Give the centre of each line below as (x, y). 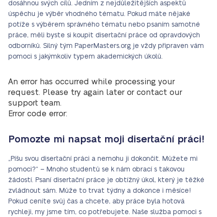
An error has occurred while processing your (92, 82)
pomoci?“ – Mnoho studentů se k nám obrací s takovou (96, 170)
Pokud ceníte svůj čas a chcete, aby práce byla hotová (96, 201)
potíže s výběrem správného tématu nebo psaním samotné (104, 25)
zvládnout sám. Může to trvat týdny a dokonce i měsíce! (100, 191)
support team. (35, 103)
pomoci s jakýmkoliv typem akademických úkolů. (85, 57)
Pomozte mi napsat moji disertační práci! (106, 139)
